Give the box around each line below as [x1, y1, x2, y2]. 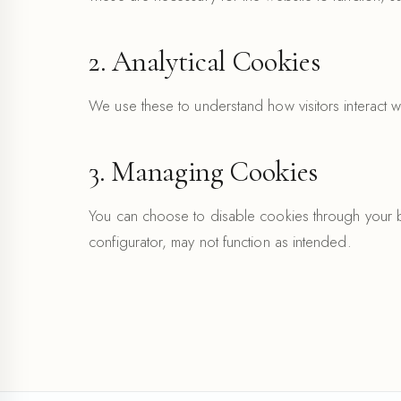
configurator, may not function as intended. [89, 230, 352, 252]
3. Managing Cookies [89, 153, 319, 189]
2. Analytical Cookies [89, 43, 320, 79]
